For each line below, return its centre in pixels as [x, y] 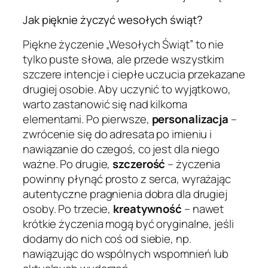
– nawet [203, 208]
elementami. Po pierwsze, [87, 119]
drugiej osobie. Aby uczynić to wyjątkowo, [127, 89]
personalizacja [190, 119]
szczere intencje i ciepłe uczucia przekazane [134, 74]
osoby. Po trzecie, [68, 208]
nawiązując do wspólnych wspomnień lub [126, 253]
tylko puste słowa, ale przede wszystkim [124, 59]
